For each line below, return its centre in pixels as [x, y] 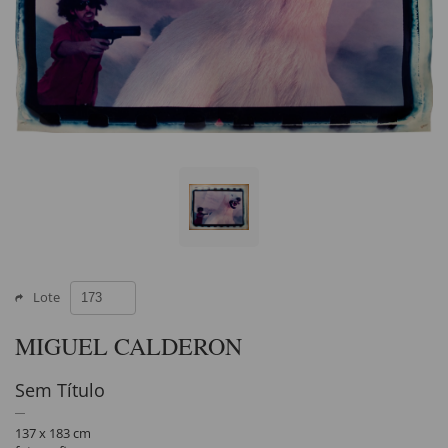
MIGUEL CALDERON [128, 346]
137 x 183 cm [53, 433]
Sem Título [60, 390]
